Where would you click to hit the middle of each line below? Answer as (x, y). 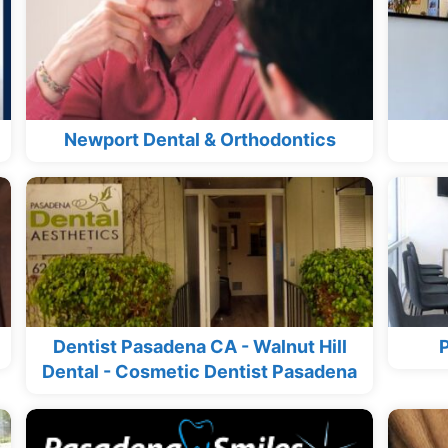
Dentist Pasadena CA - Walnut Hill (199, 346)
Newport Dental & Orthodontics (199, 139)
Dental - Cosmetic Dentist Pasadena (199, 371)
